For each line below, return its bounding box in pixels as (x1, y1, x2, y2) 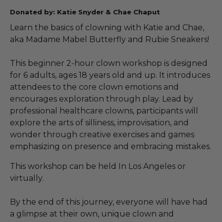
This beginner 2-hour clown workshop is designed (10, 58, 208, 68)
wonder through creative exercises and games (10, 129, 194, 139)
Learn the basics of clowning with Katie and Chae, (10, 22, 204, 32)
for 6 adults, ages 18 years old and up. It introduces (10, 70, 210, 80)
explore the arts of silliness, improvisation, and (10, 117, 189, 127)
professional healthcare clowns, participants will (10, 106, 198, 115)
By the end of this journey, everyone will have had (10, 197, 208, 207)
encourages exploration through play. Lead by (10, 94, 193, 104)
